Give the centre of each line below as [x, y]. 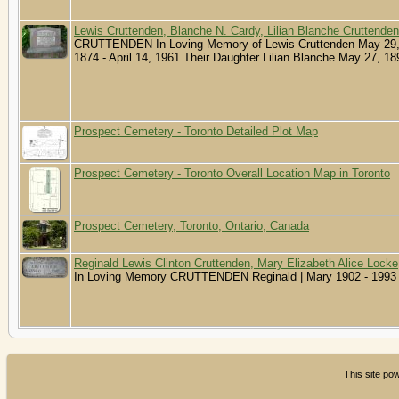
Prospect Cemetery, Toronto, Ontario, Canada [191, 225]
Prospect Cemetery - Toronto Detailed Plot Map [196, 131]
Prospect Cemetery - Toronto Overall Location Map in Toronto [232, 173]
